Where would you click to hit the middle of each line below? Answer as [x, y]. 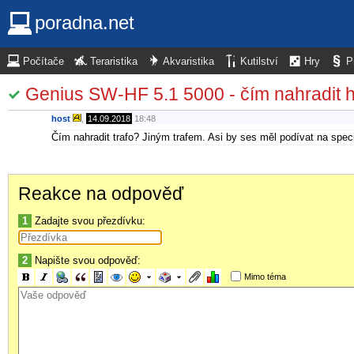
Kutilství [259, 62]
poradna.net [85, 23]
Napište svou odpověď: [86, 260]
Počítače [43, 62]
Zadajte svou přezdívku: [88, 220]
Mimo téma [265, 276]
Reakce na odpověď [101, 193]
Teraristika [114, 62]
